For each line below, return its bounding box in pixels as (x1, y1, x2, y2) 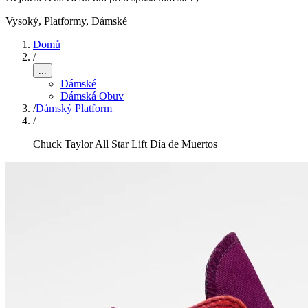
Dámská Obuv (60, 90, 124, 102)
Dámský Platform (36, 102, 112, 114)
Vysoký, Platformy (5, 15, 86, 27)
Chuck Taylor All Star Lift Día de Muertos (33, 138, 217, 150)
